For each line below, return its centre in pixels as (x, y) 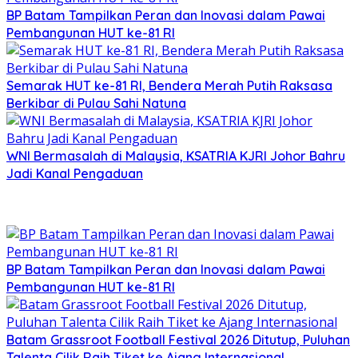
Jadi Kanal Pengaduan (75, 174)
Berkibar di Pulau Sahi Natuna (96, 103)
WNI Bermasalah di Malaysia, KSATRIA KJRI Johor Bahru (176, 156)
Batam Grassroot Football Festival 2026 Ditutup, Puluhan (178, 340)
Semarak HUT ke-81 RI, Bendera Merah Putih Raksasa (169, 86)
